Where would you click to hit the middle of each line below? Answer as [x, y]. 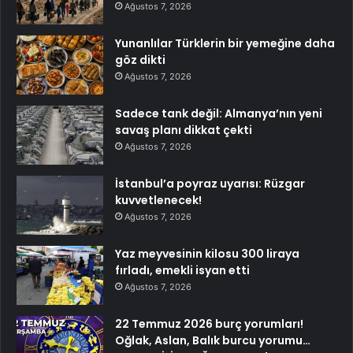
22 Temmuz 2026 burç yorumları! [209, 324]
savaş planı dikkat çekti [184, 130]
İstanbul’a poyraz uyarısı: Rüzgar [210, 184]
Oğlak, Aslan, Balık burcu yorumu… [213, 341]
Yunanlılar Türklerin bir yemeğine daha [225, 44]
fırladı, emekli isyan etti [182, 271]
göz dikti [140, 60]
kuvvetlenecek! [158, 201]
